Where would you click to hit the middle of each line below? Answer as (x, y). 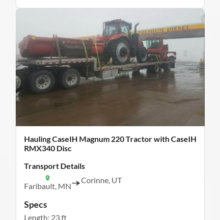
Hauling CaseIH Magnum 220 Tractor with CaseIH (110, 139)
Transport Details (54, 166)
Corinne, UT (101, 180)
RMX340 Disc (48, 148)
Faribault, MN (47, 186)
